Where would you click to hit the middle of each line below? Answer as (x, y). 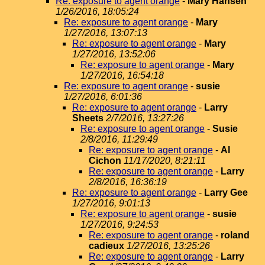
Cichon (105, 161)
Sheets (88, 118)
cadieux (106, 246)
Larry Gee (226, 193)
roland (235, 235)
